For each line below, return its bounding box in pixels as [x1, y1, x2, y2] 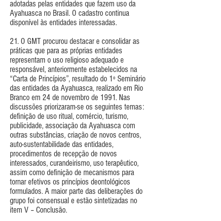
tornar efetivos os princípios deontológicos [10, 177, 130, 186]
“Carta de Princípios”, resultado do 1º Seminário [10, 74, 146, 83]
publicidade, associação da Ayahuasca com [10, 120, 135, 130]
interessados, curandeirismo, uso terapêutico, [10, 158, 139, 168]
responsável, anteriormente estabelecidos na [10, 64, 137, 74]
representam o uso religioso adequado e [10, 55, 124, 65]
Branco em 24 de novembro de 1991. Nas [10, 92, 130, 102]
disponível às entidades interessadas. [10, 17, 117, 27]
